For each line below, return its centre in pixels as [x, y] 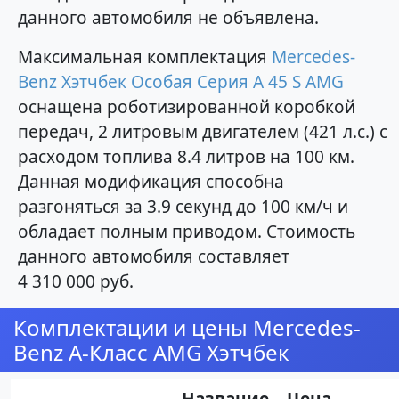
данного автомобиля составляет [154, 257]
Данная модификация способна [151, 182]
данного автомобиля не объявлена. [168, 18]
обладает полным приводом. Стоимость [187, 232]
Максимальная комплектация [145, 57]
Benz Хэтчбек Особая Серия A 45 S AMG [181, 82]
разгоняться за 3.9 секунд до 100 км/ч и [183, 207]
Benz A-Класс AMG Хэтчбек [151, 353]
